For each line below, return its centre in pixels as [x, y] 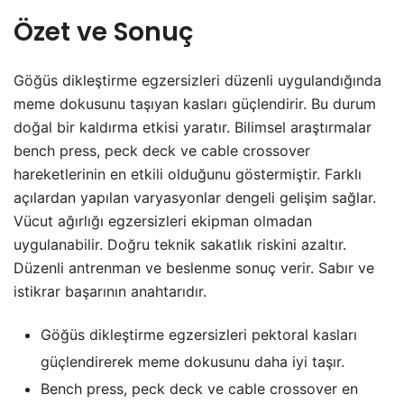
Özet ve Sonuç [103, 32]
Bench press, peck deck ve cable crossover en [199, 389]
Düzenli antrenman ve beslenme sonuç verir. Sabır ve [194, 268]
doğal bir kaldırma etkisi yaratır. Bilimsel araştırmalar [193, 128]
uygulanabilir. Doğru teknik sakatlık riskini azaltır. [180, 245]
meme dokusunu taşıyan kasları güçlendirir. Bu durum [195, 104]
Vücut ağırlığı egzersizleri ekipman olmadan [163, 221]
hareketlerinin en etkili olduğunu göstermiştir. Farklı [188, 174]
